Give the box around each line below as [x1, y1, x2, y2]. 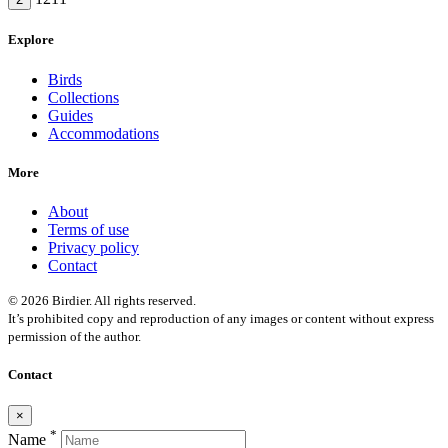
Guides [48, 106, 93, 124]
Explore [8, 32, 54, 48]
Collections [48, 88, 119, 106]
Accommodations [48, 124, 159, 142]
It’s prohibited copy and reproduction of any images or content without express [8, 310, 434, 326]
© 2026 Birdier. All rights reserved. [8, 292, 196, 308]
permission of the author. [8, 328, 141, 344]
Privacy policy [48, 238, 139, 256]
